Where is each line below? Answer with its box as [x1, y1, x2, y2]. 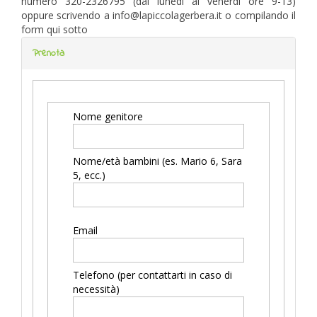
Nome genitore [73, 110, 146, 123]
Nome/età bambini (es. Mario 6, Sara [73, 154, 242, 168]
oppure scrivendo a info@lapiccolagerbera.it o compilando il [21, 8, 296, 22]
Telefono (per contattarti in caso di [73, 268, 232, 282]
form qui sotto [21, 23, 88, 36]
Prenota [33, 46, 64, 61]
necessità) [73, 282, 122, 296]
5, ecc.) [73, 168, 108, 182]
